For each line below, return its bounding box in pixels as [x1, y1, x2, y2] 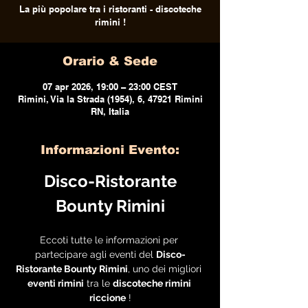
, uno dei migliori [128, 263, 204, 274]
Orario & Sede [63, 54, 157, 68]
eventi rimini [27, 278, 84, 289]
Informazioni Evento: [41, 143, 179, 157]
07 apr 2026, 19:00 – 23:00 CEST [43, 81, 177, 92]
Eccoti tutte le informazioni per [39, 234, 181, 245]
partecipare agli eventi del [34, 249, 156, 260]
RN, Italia [91, 106, 129, 117]
